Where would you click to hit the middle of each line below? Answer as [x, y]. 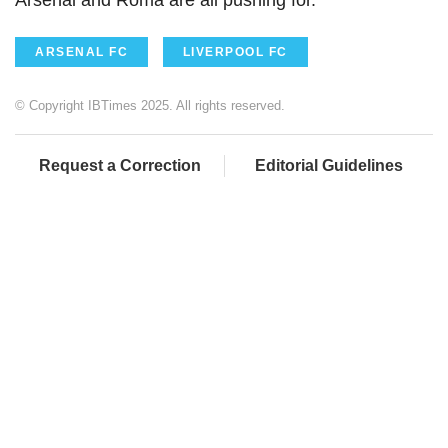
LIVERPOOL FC [235, 51]
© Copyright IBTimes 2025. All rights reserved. [150, 105]
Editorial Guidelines [329, 165]
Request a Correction [119, 165]
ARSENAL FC [81, 51]
